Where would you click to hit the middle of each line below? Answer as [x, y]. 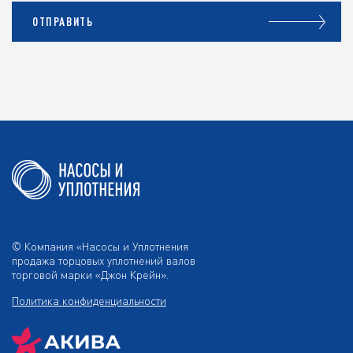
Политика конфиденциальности [89, 300]
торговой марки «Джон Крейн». [90, 274]
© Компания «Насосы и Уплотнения [100, 246]
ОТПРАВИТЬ [63, 22]
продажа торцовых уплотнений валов [104, 260]
